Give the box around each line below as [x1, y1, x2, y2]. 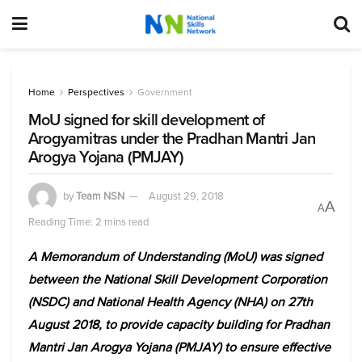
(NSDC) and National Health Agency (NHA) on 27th [28, 293, 313, 311]
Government [137, 85, 192, 99]
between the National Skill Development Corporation [28, 270, 327, 288]
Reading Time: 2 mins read [28, 214, 149, 229]
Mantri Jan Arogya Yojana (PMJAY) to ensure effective [28, 338, 330, 356]
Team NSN [76, 187, 124, 204]
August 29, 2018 [149, 187, 224, 204]
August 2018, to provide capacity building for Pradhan [28, 315, 330, 334]
